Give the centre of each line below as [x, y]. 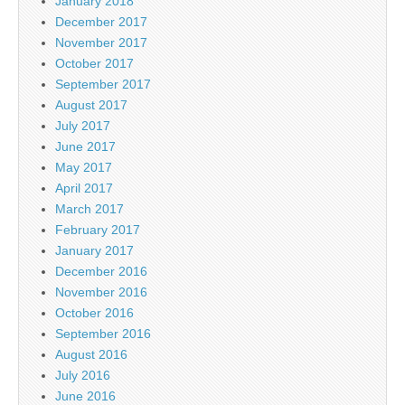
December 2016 [101, 272]
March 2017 [89, 209]
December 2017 [101, 22]
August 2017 [91, 105]
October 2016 [94, 313]
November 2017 [101, 43]
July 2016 [83, 376]
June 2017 [85, 147]
